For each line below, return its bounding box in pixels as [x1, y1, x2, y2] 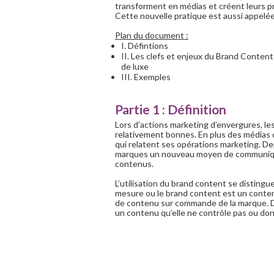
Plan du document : [115, 30, 188, 40]
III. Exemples [121, 72, 171, 82]
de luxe [121, 61, 149, 72]
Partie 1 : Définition [115, 102, 226, 117]
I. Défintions [121, 40, 168, 51]
